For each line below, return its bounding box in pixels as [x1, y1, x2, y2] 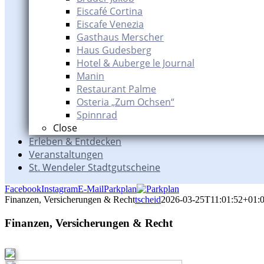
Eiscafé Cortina [77, 5, 143, 18]
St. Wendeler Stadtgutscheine [29, 161, 160, 174]
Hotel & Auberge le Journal [77, 57, 194, 70]
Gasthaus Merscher [77, 31, 164, 44]
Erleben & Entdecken [29, 135, 121, 148]
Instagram [41, 184, 78, 194]
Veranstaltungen [29, 148, 103, 161]
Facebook [5, 184, 41, 194]
